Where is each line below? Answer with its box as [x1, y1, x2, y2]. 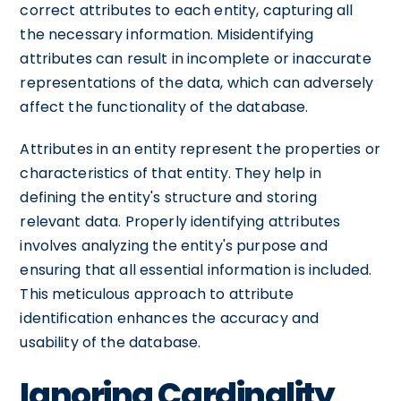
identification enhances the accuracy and [20, 308, 320, 328]
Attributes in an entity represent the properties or [20, 139, 381, 159]
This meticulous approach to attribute [20, 284, 294, 304]
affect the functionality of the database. [20, 97, 309, 117]
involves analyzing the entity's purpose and [20, 235, 328, 256]
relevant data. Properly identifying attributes [20, 211, 341, 232]
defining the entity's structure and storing [20, 187, 317, 208]
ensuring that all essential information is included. [20, 260, 372, 280]
